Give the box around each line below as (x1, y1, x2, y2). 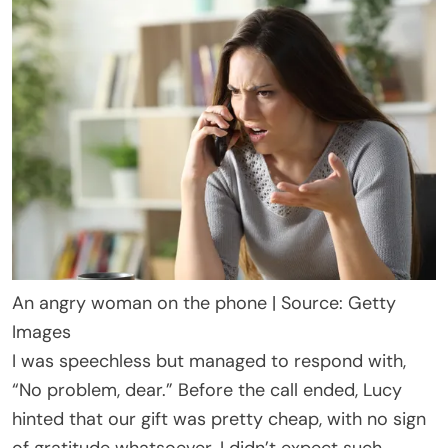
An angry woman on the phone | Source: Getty (12, 291, 396, 316)
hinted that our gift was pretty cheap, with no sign (12, 407, 426, 432)
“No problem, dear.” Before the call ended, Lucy (12, 378, 402, 403)
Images (12, 320, 71, 345)
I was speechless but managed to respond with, (12, 349, 406, 374)
